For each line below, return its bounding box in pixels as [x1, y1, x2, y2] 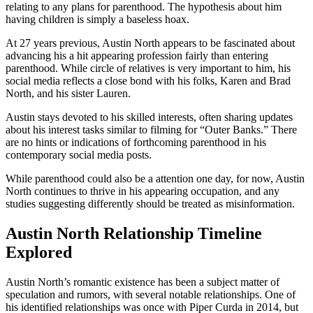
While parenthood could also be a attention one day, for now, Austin [6, 173, 305, 185]
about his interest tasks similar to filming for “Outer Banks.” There [6, 124, 297, 136]
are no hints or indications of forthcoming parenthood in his [6, 136, 266, 149]
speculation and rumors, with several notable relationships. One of [6, 289, 296, 301]
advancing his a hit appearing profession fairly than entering [6, 50, 268, 62]
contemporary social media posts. [6, 149, 152, 161]
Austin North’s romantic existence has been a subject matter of [6, 276, 279, 289]
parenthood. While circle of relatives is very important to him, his [6, 62, 291, 75]
